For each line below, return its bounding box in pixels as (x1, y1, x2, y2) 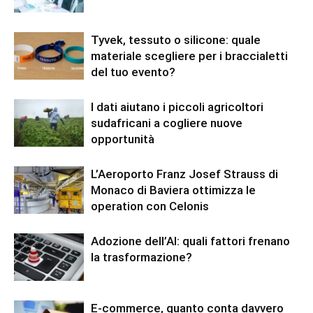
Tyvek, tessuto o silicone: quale (91, 32, 261, 47)
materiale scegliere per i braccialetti (91, 48, 288, 63)
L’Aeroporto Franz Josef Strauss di (91, 166, 278, 181)
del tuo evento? (91, 64, 175, 79)
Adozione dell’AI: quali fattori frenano (91, 233, 290, 248)
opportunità (91, 131, 154, 146)
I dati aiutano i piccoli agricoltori (91, 99, 263, 114)
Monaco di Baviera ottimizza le (91, 182, 256, 197)
